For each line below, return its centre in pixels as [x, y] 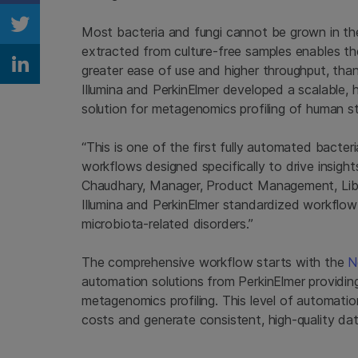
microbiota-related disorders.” [167, 224]
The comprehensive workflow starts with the [215, 263]
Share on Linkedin [96, 77]
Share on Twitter [91, 37]
